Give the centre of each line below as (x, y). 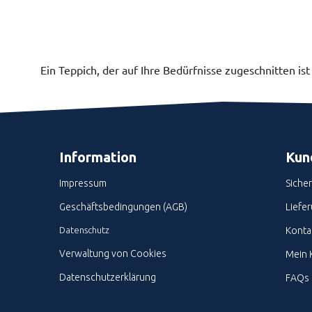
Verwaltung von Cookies (112, 253)
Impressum (83, 183)
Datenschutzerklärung (107, 277)
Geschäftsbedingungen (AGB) (123, 207)
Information (97, 157)
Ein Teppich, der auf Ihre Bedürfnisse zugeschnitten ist (175, 70)
